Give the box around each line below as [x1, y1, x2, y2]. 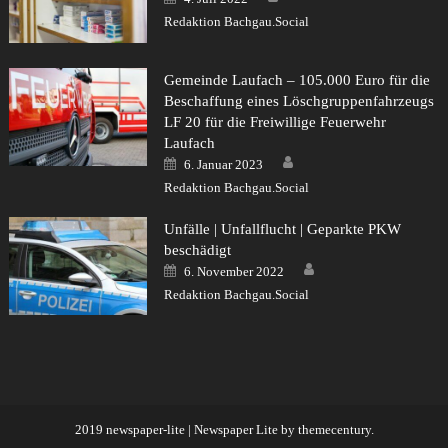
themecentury [297, 421, 371, 437]
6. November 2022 [183, 263, 284, 279]
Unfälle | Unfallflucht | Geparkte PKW [163, 220, 401, 237]
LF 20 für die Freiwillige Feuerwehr [163, 113, 386, 130]
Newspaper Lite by [193, 421, 298, 437]
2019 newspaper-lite [74, 421, 185, 437]
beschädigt [163, 241, 231, 258]
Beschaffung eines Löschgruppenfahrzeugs [163, 92, 434, 109]
